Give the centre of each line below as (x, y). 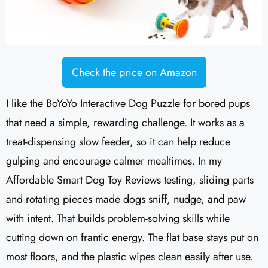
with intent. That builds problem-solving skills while (118, 219)
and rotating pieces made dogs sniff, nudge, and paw (126, 200)
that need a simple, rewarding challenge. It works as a (125, 123)
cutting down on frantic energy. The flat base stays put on (132, 238)
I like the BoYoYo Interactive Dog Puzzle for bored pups (128, 104)
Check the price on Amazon (134, 73)
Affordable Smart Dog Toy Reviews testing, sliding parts (130, 180)
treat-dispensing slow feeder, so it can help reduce (118, 142)
